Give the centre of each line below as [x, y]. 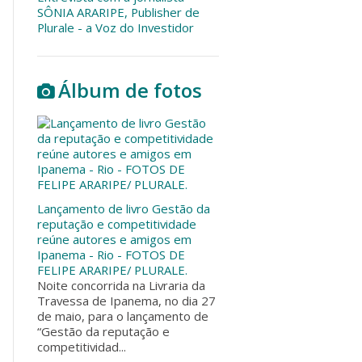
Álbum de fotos [130, 90]
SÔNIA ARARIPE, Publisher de [118, 13]
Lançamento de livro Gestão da [124, 208]
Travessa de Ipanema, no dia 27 [126, 300]
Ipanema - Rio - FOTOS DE [111, 254]
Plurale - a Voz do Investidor [116, 28]
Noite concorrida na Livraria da [121, 285]
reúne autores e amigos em [114, 239]
